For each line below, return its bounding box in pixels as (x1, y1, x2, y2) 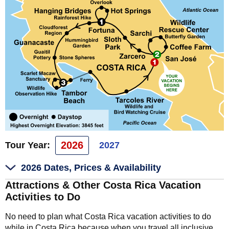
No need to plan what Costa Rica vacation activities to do (5, 212, 211, 221)
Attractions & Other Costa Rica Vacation (5, 179, 201, 191)
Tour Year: (5, 140, 50, 151)
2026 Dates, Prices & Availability (21, 162, 161, 173)
